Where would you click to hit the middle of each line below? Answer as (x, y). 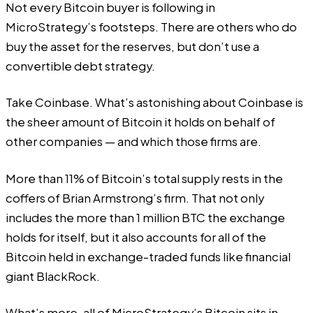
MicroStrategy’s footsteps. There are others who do (151, 27)
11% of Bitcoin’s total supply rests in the (173, 178)
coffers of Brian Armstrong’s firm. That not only (135, 198)
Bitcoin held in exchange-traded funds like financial (148, 256)
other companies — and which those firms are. (133, 142)
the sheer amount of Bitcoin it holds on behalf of (140, 122)
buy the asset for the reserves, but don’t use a (132, 46)
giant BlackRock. (53, 276)
